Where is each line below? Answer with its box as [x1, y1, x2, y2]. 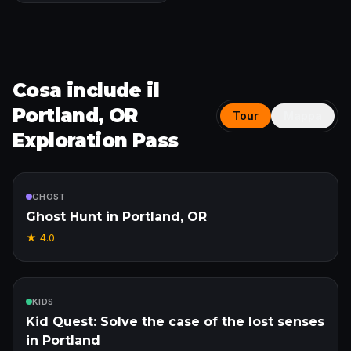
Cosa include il [13, 79, 159, 102]
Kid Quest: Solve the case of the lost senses [26, 314, 324, 329]
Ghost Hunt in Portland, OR [26, 209, 207, 224]
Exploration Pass [13, 129, 179, 152]
